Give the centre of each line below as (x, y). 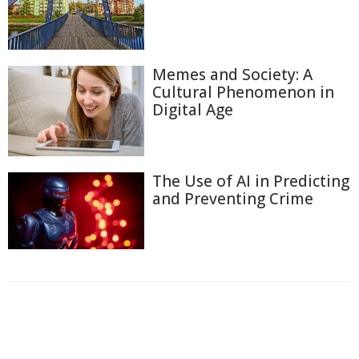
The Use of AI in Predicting (251, 182)
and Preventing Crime (233, 199)
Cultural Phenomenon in (243, 92)
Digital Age (193, 109)
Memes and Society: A (232, 74)
